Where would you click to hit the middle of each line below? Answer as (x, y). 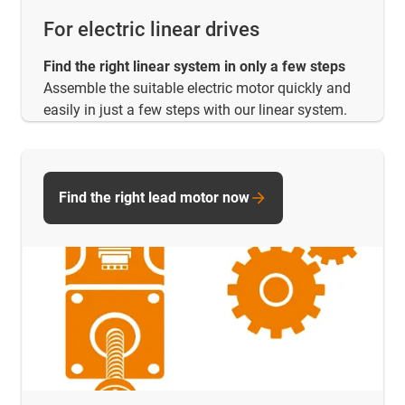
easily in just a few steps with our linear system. (195, 110)
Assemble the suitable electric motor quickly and (197, 89)
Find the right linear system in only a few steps (194, 67)
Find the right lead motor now (154, 198)
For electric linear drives (151, 30)
